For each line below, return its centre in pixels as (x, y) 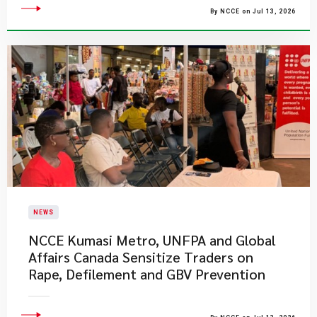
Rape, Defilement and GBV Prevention (147, 274)
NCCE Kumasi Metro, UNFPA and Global (152, 240)
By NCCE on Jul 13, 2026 (253, 11)
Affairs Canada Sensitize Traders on (141, 257)
